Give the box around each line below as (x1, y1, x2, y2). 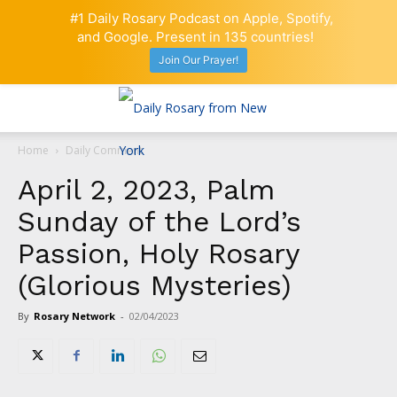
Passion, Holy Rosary (18, 236, 300, 270)
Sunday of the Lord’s (18, 204, 301, 238)
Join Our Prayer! (159, 53, 238, 67)
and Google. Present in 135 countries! (76, 28, 314, 45)
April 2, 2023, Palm (18, 172, 275, 206)
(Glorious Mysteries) (18, 268, 292, 302)
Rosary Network (34, 308, 115, 323)
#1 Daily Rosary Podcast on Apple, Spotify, (70, 10, 334, 27)
